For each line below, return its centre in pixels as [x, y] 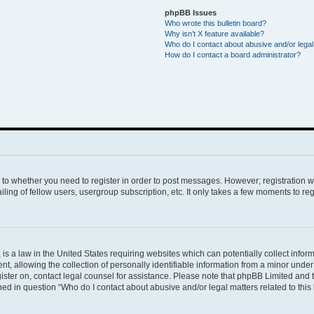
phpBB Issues [191, 13]
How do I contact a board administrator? [233, 55]
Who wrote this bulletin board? [216, 23]
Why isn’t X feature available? [215, 34]
